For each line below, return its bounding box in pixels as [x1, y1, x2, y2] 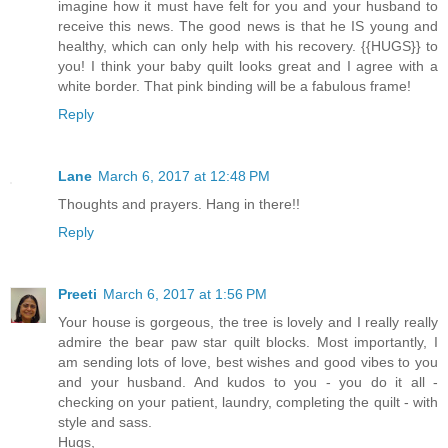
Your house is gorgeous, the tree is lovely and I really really [58, 313, 438, 330]
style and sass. [58, 413, 152, 430]
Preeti [58, 285, 97, 302]
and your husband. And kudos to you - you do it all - [58, 373, 438, 390]
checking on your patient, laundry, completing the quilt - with [58, 393, 438, 410]
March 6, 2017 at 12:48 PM [98, 167, 270, 184]
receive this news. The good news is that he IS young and [58, 17, 438, 34]
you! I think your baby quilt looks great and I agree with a [58, 57, 438, 74]
